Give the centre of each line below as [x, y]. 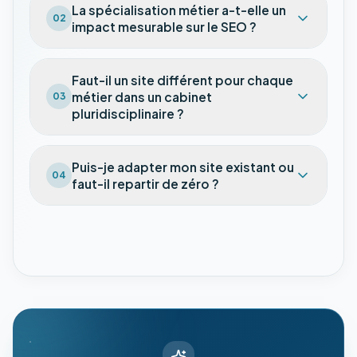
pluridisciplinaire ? [128, 113]
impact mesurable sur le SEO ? [164, 26]
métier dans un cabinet [142, 96]
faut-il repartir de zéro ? [145, 183]
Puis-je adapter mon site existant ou [183, 167]
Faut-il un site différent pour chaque [182, 80]
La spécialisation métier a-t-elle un [179, 10]
